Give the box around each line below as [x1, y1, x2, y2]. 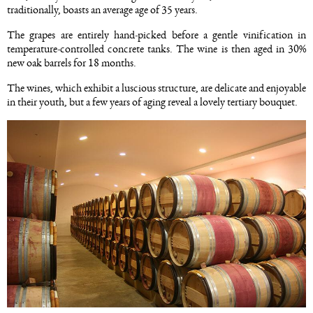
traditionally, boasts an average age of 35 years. [7, 3, 198, 15]
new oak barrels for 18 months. [7, 57, 136, 68]
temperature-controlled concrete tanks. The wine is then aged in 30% [7, 43, 306, 54]
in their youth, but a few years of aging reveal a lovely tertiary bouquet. [7, 96, 298, 108]
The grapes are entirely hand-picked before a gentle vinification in [7, 29, 306, 41]
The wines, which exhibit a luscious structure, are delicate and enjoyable [7, 82, 306, 94]
